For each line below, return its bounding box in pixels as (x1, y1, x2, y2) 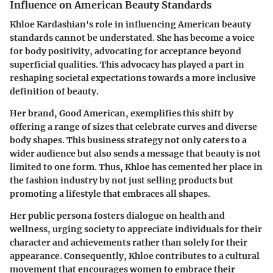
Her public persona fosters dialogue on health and (10, 210, 225, 222)
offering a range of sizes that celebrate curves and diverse (10, 121, 257, 133)
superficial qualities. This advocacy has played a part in (10, 59, 244, 71)
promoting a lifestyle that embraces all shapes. (10, 188, 210, 200)
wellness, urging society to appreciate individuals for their (10, 224, 262, 235)
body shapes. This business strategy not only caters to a (10, 135, 247, 146)
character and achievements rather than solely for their (10, 237, 247, 249)
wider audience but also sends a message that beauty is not (10, 148, 261, 160)
